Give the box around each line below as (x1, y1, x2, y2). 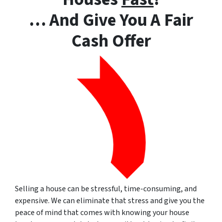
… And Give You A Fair (29, 8, 193, 33)
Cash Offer (71, 29, 151, 54)
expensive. (15, 195, 50, 207)
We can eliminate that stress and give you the (50, 195, 205, 207)
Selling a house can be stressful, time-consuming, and (15, 183, 197, 195)
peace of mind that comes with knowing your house (15, 207, 189, 219)
